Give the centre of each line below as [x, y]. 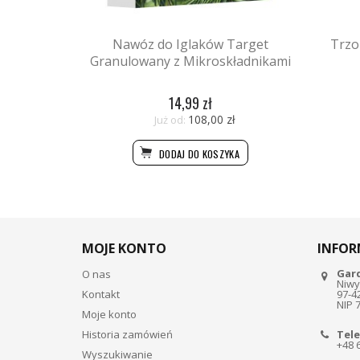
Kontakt [101, 294]
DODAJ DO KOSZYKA [198, 153]
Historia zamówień [127, 334]
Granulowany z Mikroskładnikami [190, 61]
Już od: [170, 119]
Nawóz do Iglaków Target [190, 45]
